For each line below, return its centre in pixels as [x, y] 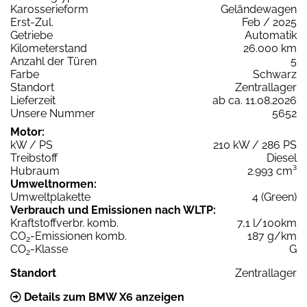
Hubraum [35, 171]
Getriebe [32, 35]
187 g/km [272, 236]
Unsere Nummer [53, 113]
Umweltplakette [50, 197]
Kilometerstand [49, 48]
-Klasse [49, 249]
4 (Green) [274, 197]
